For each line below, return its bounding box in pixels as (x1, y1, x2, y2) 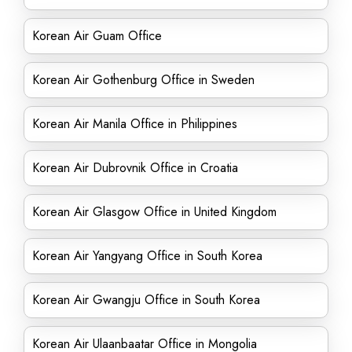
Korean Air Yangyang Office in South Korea (32, 247, 262, 265)
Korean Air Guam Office (32, 27, 162, 45)
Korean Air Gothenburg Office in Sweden (32, 71, 255, 89)
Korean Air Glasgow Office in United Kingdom (32, 203, 277, 221)
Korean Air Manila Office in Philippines (32, 115, 237, 133)
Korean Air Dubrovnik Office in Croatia (32, 159, 238, 177)
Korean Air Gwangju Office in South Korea (32, 291, 260, 309)
